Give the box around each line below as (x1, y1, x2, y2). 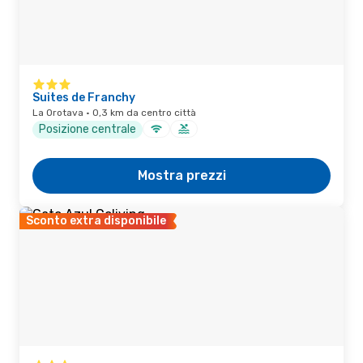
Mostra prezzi (137, 168, 226, 183)
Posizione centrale (39, 122, 136, 136)
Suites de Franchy (32, 91, 135, 105)
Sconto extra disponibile (26, 214, 166, 228)
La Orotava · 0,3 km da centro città (32, 107, 196, 118)
